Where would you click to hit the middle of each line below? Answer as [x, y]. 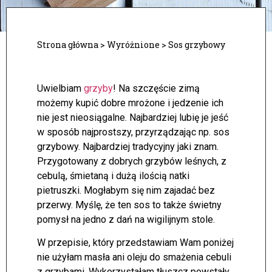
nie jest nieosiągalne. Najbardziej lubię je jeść [133, 117]
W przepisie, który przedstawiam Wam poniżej [135, 243]
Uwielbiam [60, 88]
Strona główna [68, 45]
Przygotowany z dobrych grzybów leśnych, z [132, 161]
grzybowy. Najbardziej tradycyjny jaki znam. [128, 147]
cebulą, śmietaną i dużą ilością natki [113, 176]
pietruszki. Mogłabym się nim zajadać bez [126, 190]
